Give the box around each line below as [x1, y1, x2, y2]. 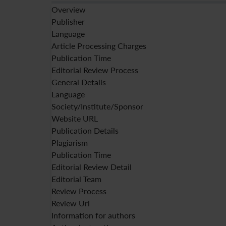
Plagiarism [51, 138, 88, 147]
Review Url [51, 198, 90, 208]
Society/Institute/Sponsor [51, 101, 143, 111]
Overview [51, 5, 86, 14]
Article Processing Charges [51, 41, 146, 50]
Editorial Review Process [51, 65, 138, 75]
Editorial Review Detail [51, 162, 132, 172]
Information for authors [51, 210, 135, 220]
